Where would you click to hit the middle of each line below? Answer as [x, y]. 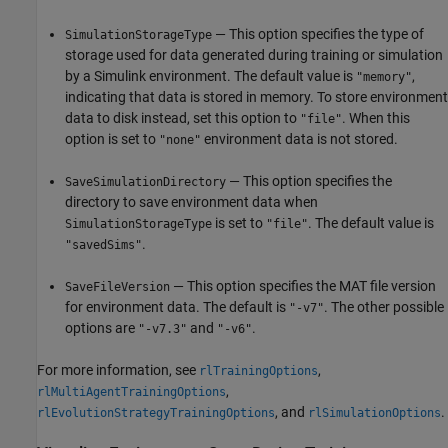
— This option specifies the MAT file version [303, 285]
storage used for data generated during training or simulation [254, 54]
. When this [376, 117]
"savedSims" [103, 244]
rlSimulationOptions [374, 412]
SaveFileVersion [117, 286]
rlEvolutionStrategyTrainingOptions [156, 412]
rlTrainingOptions [258, 370]
